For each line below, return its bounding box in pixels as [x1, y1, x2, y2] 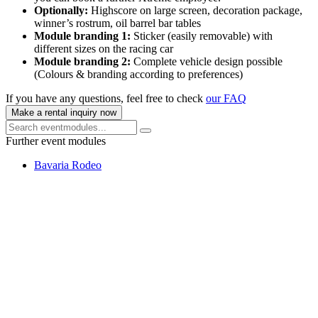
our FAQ [206, 92, 246, 105]
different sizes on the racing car [34, 43, 173, 55]
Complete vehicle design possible [133, 55, 283, 68]
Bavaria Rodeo [34, 159, 102, 172]
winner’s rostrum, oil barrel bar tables [34, 17, 201, 30]
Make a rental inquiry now [11, 107, 116, 119]
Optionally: [34, 4, 91, 17]
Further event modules [6, 135, 106, 148]
